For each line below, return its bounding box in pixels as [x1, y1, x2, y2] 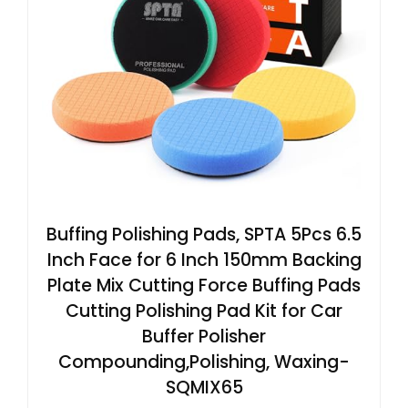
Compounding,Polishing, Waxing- [58, 350, 350, 374]
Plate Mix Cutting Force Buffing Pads [47, 273, 361, 298]
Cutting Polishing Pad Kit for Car [66, 299, 342, 323]
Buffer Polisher [142, 324, 266, 349]
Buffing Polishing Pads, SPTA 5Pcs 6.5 [46, 222, 362, 247]
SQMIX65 [165, 375, 243, 400]
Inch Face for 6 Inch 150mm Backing [46, 248, 362, 272]
